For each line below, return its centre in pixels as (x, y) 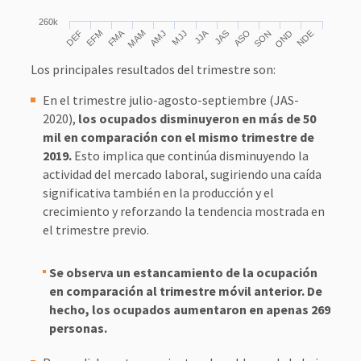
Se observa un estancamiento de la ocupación (183, 272)
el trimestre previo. (95, 230)
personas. (78, 328)
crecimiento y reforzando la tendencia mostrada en (183, 211)
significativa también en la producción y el (158, 193)
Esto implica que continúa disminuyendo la (190, 156)
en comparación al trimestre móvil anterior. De (185, 291)
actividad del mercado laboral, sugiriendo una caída (182, 174)
